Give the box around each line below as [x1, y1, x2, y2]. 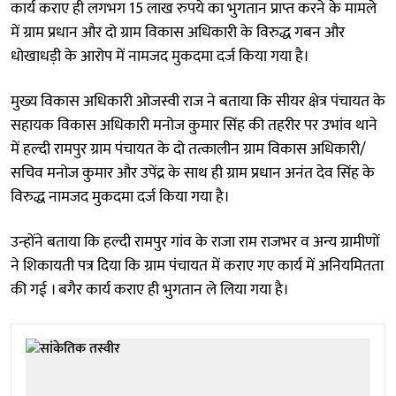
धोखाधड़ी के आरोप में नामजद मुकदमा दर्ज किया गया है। [11, 42, 309, 70]
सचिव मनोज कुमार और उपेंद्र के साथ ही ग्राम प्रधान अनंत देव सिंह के [11, 159, 375, 187]
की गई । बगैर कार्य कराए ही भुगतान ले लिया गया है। [11, 276, 289, 303]
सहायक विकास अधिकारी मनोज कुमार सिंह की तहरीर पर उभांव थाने [11, 111, 377, 139]
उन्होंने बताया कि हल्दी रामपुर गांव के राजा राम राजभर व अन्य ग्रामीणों [11, 228, 379, 255]
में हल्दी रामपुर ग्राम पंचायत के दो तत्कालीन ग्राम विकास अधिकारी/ [11, 135, 366, 163]
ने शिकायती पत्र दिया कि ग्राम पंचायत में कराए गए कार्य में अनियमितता [11, 252, 384, 279]
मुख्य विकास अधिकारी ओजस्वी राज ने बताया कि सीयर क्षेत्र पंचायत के [11, 88, 385, 115]
